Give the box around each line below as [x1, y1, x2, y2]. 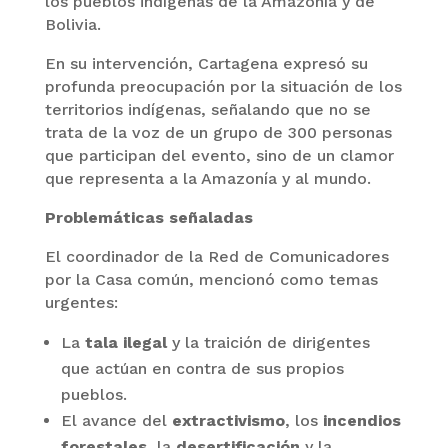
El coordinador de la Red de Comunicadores [44, 246, 389, 266]
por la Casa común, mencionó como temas [44, 269, 378, 289]
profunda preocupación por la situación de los [44, 76, 402, 96]
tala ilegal [84, 332, 167, 352]
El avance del [60, 410, 172, 430]
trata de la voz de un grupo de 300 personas [44, 122, 392, 142]
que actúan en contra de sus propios [60, 358, 344, 378]
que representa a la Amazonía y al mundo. [44, 168, 371, 188]
